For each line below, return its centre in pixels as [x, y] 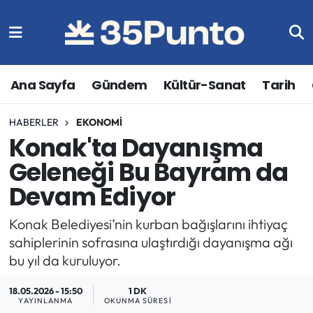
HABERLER [34, 122]
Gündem [119, 85]
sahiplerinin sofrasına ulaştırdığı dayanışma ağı [151, 242]
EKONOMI [99, 122]
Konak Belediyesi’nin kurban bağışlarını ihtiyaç [148, 224]
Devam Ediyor [92, 197]
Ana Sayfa [43, 85]
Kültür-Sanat [205, 85]
